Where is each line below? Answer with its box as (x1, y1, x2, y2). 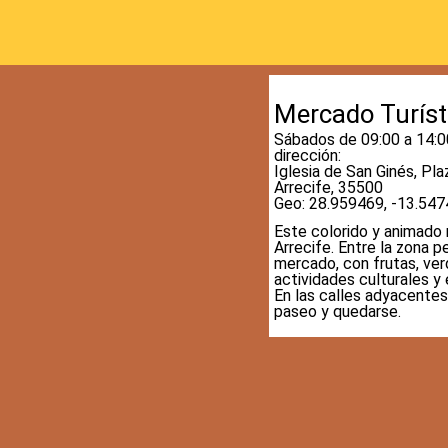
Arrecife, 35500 (273, 178, 383, 197)
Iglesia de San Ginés (273, 162, 414, 181)
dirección (273, 146, 338, 165)
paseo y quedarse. (273, 302, 401, 321)
